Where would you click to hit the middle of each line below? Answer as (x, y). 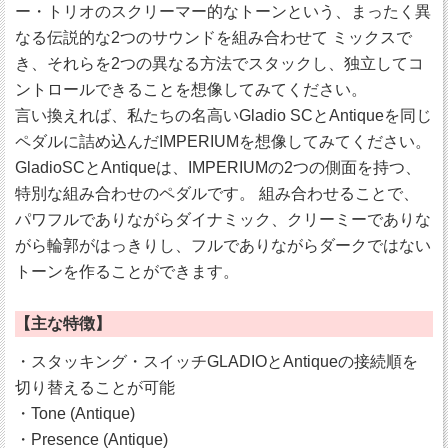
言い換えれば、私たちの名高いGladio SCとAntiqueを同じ (223, 116)
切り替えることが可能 (95, 388)
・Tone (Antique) (75, 414)
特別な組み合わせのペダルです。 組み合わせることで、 (217, 194)
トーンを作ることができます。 (127, 272)
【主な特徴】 (63, 324)
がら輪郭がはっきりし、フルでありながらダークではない (223, 246)
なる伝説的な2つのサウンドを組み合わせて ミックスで (213, 38)
